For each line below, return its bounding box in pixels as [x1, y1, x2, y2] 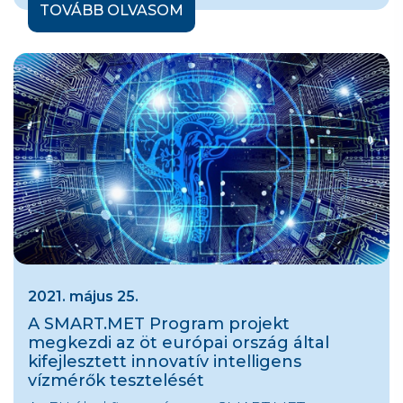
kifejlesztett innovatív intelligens [28, 352, 301, 372]
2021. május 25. [28, 288, 139, 306]
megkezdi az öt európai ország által [28, 333, 329, 354]
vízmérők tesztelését [28, 371, 204, 391]
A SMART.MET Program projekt [28, 314, 290, 335]
